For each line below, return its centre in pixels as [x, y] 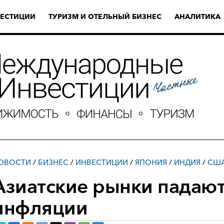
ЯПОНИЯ [151, 162]
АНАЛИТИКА [197, 16]
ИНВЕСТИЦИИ [102, 162]
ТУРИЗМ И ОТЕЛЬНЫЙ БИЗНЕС [105, 16]
